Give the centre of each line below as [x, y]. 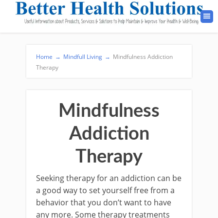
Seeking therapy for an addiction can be [109, 178]
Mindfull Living [83, 57]
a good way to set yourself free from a [105, 190]
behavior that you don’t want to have [104, 202]
